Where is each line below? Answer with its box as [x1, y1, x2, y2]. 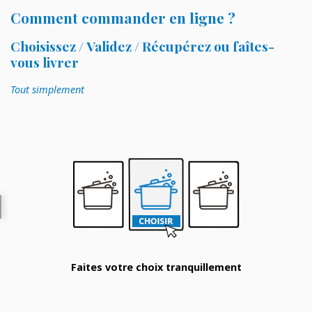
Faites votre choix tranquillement [70, 260, 242, 274]
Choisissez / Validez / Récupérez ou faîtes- [10, 37, 274, 56]
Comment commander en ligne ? [10, 8, 235, 28]
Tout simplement [10, 83, 84, 97]
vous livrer [10, 53, 79, 72]
